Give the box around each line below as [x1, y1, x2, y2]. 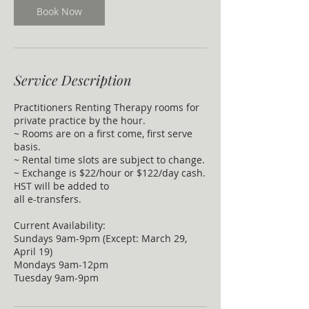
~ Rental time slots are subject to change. [14, 153, 205, 166]
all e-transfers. [14, 192, 81, 206]
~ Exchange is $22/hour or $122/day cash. [14, 166, 206, 179]
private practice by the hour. [14, 114, 146, 127]
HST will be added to [14, 179, 109, 192]
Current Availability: [14, 219, 106, 232]
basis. [14, 140, 41, 153]
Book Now [37, 5, 82, 18]
